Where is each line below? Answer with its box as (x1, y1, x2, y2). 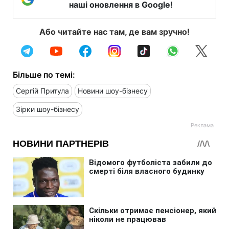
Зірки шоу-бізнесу (16, 105, 79, 114)
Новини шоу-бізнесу (78, 86, 148, 96)
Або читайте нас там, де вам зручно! (39, 27, 190, 37)
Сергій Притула (16, 86, 69, 96)
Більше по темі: (13, 70, 75, 80)
